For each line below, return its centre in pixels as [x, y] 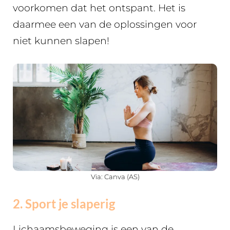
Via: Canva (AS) [115, 176]
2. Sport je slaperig [64, 204]
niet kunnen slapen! [61, 41]
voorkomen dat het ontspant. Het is [99, 8]
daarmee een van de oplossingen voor [105, 24]
